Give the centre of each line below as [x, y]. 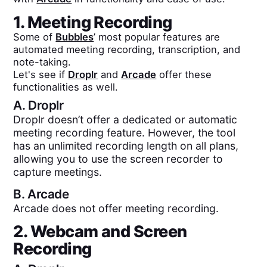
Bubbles [75, 37]
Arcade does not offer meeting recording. [116, 209]
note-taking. [42, 62]
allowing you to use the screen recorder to [118, 159]
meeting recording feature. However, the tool [125, 132]
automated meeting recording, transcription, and [127, 49]
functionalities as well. [66, 87]
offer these [184, 74]
